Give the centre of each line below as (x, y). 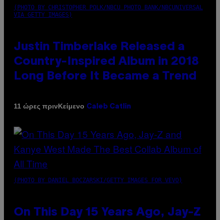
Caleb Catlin (109, 107)
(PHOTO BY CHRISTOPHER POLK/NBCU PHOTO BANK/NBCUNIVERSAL (108, 7)
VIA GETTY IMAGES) (43, 14)
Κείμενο (72, 106)
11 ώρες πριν (36, 106)
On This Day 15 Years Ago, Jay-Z (107, 212)
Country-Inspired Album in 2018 (106, 62)
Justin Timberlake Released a (99, 47)
